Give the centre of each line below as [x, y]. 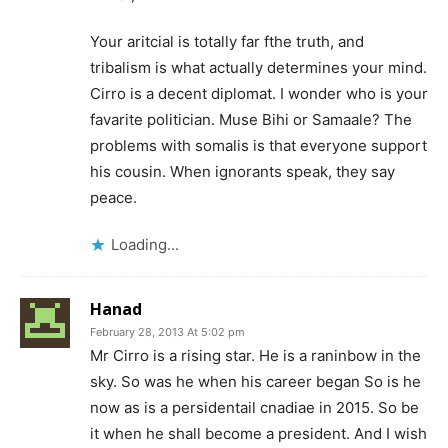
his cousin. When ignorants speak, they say [242, 171]
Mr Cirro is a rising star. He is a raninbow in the [255, 355]
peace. [113, 197]
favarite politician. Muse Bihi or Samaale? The [251, 119]
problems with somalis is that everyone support [258, 145]
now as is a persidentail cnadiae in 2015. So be [254, 407]
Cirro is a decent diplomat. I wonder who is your [259, 93]
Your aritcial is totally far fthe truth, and [227, 41]
